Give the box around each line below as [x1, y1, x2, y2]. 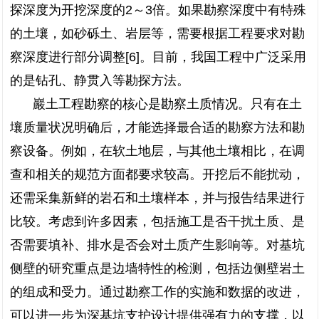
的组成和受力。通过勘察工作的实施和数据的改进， [10, 285, 305, 299]
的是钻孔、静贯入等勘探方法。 [10, 73, 189, 88]
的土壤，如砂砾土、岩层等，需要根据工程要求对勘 [10, 26, 305, 41]
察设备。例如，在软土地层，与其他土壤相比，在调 [10, 144, 305, 158]
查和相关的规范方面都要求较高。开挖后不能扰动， [10, 167, 305, 182]
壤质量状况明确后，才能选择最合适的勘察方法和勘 [10, 120, 305, 135]
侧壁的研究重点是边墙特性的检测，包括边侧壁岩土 [10, 261, 305, 276]
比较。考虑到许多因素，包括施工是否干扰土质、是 [10, 214, 305, 229]
